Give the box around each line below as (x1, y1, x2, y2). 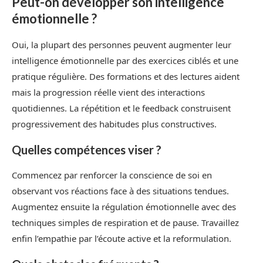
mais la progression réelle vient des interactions (12, 86, 205, 98)
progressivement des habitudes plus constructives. (12, 117, 217, 130)
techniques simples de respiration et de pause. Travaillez (12, 216, 239, 228)
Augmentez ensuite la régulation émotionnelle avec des (12, 200, 236, 213)
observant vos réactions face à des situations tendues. (12, 184, 229, 197)
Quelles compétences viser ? (12, 142, 161, 157)
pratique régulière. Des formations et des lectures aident (12, 70, 240, 82)
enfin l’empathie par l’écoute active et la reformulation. (12, 232, 231, 244)
